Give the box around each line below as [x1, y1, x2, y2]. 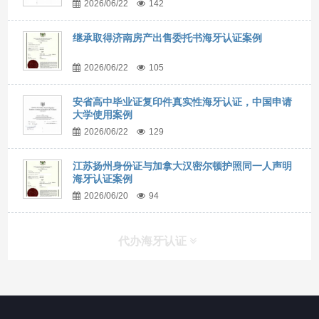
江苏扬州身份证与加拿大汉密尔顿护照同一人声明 [73, 159, 293, 172]
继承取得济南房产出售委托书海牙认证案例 [73, 31, 263, 43]
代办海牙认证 [118, 234, 190, 247]
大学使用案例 [73, 108, 133, 120]
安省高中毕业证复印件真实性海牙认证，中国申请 [73, 95, 293, 108]
